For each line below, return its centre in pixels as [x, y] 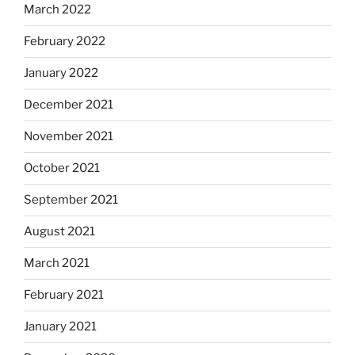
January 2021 [60, 326]
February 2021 [64, 295]
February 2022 [65, 41]
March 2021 [57, 263]
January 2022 [61, 73]
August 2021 [59, 231]
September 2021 [71, 200]
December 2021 [69, 105]
